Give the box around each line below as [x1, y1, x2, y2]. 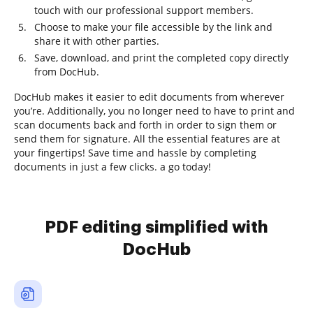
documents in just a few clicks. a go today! [14, 160, 211, 173]
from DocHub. [34, 65, 99, 78]
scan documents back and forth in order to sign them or [14, 118, 277, 131]
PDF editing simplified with [45, 219, 268, 235]
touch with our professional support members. [34, 3, 254, 17]
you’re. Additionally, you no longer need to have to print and [14, 104, 295, 117]
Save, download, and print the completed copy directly [34, 51, 289, 64]
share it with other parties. [34, 34, 159, 48]
